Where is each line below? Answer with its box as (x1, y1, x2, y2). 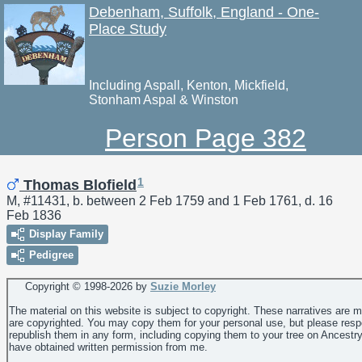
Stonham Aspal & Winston (89, 93, 238, 107)
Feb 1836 (6, 208, 61, 223)
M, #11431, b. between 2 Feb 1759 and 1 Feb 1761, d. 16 (6, 194, 333, 208)
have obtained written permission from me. (9, 341, 208, 354)
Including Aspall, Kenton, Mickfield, (89, 78, 288, 92)
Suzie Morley (150, 280, 216, 293)
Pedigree (29, 249, 74, 262)
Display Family (29, 228, 103, 241)
